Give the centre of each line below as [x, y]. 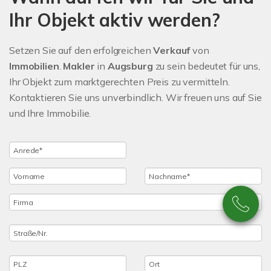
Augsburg [130, 66]
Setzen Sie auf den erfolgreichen [81, 51]
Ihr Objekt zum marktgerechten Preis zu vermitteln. [119, 82]
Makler [80, 66]
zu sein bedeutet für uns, [206, 66]
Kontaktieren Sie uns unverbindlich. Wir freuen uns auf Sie [135, 98]
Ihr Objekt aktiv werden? [115, 20]
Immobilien [34, 66]
